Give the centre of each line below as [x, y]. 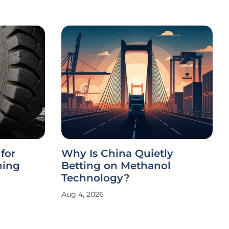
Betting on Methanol [116, 166]
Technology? [96, 178]
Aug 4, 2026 [83, 194]
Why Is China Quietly [117, 153]
